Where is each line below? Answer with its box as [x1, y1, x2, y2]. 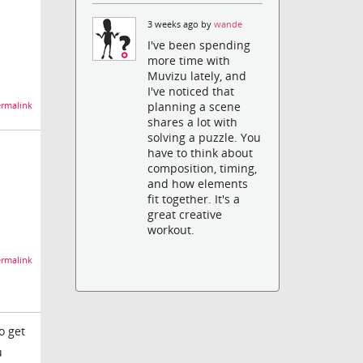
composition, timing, [147, 160, 258, 177]
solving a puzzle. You [147, 130, 262, 146]
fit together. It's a [147, 191, 241, 207]
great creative [147, 207, 223, 223]
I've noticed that [147, 83, 235, 100]
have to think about [147, 145, 254, 161]
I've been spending [147, 37, 251, 53]
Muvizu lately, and [147, 68, 247, 84]
